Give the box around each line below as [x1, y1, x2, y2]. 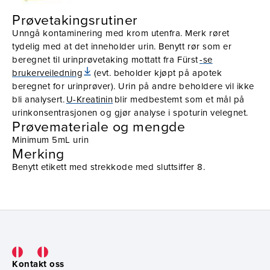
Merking [12, 143, 64, 163]
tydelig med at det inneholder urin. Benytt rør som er [12, 40, 232, 53]
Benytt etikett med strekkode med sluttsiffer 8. [12, 160, 206, 174]
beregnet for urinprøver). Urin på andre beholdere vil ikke [12, 80, 254, 93]
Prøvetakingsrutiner [12, 10, 138, 30]
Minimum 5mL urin [12, 133, 89, 146]
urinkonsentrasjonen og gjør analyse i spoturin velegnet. [12, 106, 248, 119]
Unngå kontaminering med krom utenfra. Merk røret [12, 27, 230, 40]
